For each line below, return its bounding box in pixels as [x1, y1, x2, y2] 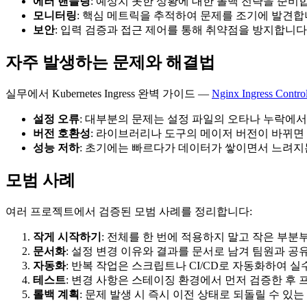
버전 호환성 [33, 127, 90, 139]
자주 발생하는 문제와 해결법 [5, 53, 215, 71]
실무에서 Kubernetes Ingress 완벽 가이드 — [5, 87, 212, 99]
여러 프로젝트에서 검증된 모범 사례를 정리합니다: [5, 205, 252, 217]
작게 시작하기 [33, 230, 101, 243]
